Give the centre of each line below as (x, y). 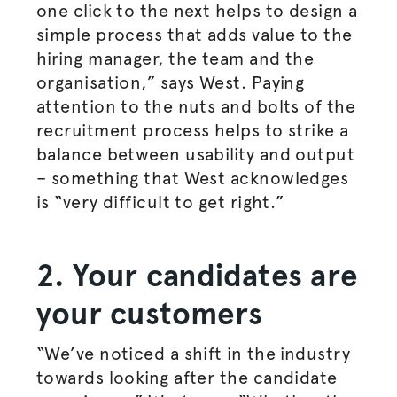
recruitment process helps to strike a (192, 130)
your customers (149, 314)
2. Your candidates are (196, 276)
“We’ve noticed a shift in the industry (193, 354)
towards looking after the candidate (187, 378)
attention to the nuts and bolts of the (196, 106)
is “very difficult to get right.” (163, 202)
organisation (89, 82)
